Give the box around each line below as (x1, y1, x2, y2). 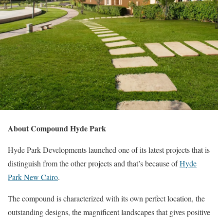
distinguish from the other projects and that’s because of (8, 158, 180, 168)
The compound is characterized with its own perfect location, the (8, 193, 205, 203)
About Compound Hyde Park (8, 123, 106, 134)
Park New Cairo (8, 172, 58, 182)
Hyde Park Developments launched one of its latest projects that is (8, 145, 210, 155)
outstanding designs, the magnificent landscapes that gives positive (8, 207, 210, 217)
